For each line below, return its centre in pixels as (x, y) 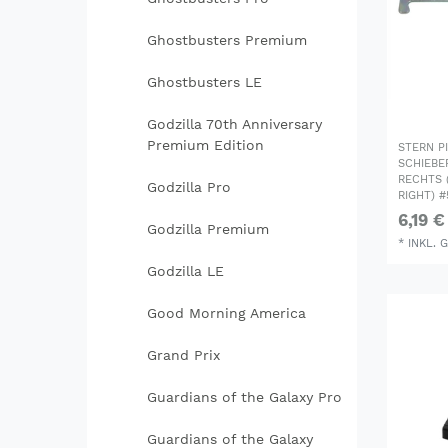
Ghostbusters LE (204, 82)
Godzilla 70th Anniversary (234, 124)
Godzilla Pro (188, 187)
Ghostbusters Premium (226, 40)
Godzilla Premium (207, 229)
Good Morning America (226, 313)
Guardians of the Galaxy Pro (244, 397)
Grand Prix (183, 355)
